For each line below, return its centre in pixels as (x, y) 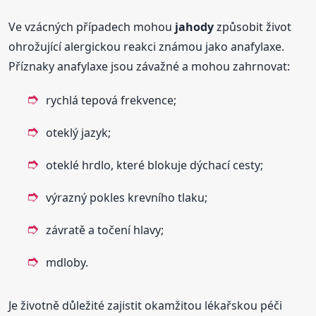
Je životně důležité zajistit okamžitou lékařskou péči (146, 305)
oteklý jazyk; (79, 132)
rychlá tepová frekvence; (111, 100)
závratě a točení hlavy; (105, 230)
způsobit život (253, 26)
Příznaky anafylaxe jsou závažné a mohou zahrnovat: (150, 66)
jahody (195, 26)
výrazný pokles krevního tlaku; (127, 197)
